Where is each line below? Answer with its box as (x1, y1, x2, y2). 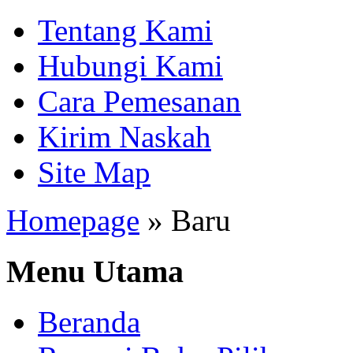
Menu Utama (6, 253, 184, 289)
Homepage (6, 203, 139, 237)
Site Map (38, 155, 150, 189)
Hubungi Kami (38, 49, 223, 83)
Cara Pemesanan (38, 84, 241, 118)
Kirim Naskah (38, 120, 211, 154)
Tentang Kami (38, 13, 213, 47)
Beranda (38, 305, 140, 340)
